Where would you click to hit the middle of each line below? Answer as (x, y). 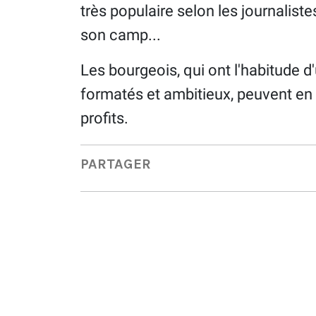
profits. (104, 118)
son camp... (121, 35)
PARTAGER (116, 164)
